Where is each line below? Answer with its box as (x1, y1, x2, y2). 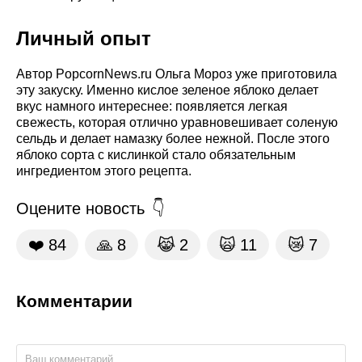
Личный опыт (16, 27, 151, 49)
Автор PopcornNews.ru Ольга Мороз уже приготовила (16, 66, 337, 81)
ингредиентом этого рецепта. (16, 163, 192, 178)
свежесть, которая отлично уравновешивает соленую (16, 115, 338, 129)
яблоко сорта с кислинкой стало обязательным (16, 147, 296, 162)
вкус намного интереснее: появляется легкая (16, 99, 288, 113)
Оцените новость (16, 199, 145, 217)
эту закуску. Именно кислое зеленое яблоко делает (16, 82, 318, 97)
